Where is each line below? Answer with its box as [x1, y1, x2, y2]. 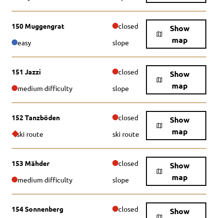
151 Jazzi [12, 67, 41, 76]
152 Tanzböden [12, 113, 60, 122]
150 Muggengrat [12, 21, 64, 30]
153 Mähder [12, 159, 50, 167]
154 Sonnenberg [12, 204, 63, 213]
